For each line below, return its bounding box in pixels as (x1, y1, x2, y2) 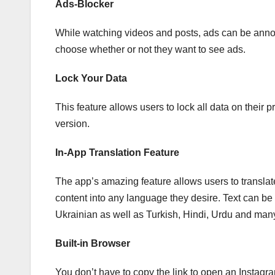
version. (55, 118, 90, 129)
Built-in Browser (55, 238, 130, 249)
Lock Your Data (55, 72, 127, 83)
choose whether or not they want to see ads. (55, 44, 246, 55)
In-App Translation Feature (55, 147, 179, 158)
